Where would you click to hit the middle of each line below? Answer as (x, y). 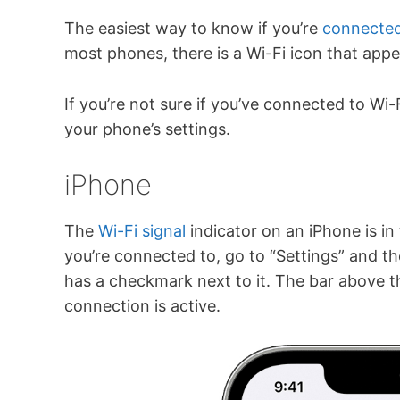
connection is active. (142, 306)
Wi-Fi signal (142, 231)
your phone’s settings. (147, 129)
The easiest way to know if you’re (193, 29)
